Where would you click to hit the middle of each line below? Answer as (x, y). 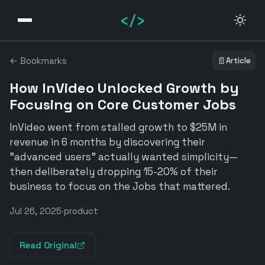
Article (238, 60)
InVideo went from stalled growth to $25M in (118, 127)
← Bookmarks (38, 61)
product (81, 211)
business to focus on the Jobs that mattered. (120, 186)
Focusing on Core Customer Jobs (123, 104)
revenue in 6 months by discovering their (107, 142)
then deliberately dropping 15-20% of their (114, 172)
